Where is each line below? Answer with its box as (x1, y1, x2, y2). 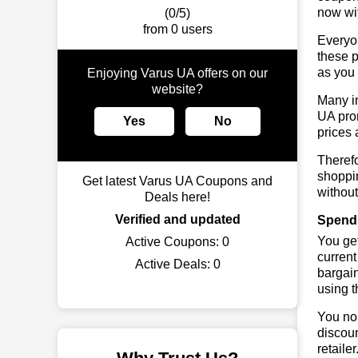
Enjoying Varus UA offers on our (87, 66, 268, 80)
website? (152, 82, 203, 96)
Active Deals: (134, 257, 213, 271)
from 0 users (142, 22, 213, 36)
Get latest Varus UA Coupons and (82, 174, 272, 188)
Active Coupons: (125, 235, 222, 249)
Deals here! (145, 190, 210, 204)
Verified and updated (114, 213, 241, 226)
